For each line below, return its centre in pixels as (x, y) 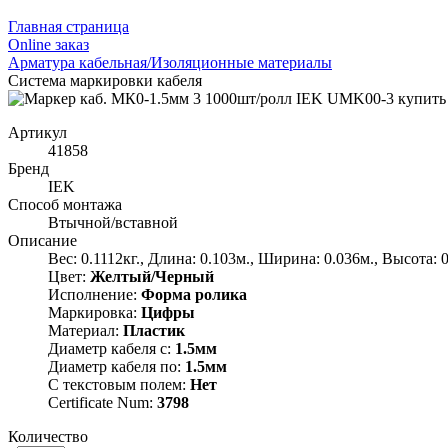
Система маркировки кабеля (105, 80)
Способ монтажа (65, 204)
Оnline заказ (48, 44)
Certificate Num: (102, 402)
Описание (42, 240)
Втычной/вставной (113, 222)
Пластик (154, 330)
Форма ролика (194, 294)
